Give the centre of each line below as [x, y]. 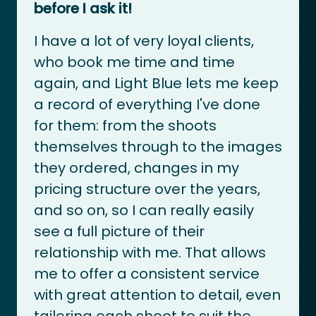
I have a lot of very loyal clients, [144, 41]
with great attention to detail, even [157, 294]
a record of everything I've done [147, 104]
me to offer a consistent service [147, 273]
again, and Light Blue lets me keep [156, 83]
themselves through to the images [158, 146]
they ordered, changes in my [136, 168]
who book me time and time [134, 62]
